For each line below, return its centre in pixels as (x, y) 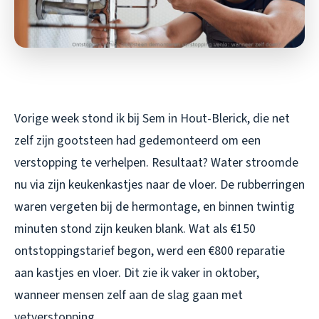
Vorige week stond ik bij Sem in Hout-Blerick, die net (152, 119)
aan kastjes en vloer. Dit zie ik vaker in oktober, (137, 273)
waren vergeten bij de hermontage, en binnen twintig (155, 207)
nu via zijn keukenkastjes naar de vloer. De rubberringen (159, 185)
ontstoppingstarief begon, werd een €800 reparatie (150, 251)
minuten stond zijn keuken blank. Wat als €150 (135, 229)
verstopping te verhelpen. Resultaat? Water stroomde (156, 163)
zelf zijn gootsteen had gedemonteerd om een (137, 141)
